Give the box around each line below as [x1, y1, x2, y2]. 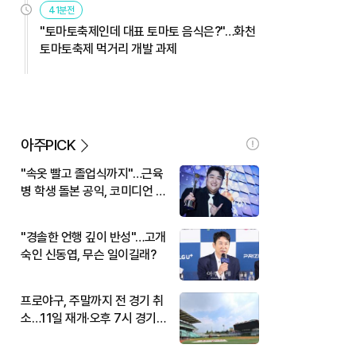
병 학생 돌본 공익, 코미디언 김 [21, 183, 166, 199]
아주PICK [21, 135, 75, 154]
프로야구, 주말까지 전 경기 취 [21, 292, 164, 308]
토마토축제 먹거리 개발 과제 [40, 41, 177, 56]
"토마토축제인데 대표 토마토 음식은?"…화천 [40, 23, 255, 39]
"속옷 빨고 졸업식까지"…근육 [21, 165, 163, 181]
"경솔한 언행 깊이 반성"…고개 [21, 229, 166, 245]
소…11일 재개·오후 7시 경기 [21, 310, 157, 326]
